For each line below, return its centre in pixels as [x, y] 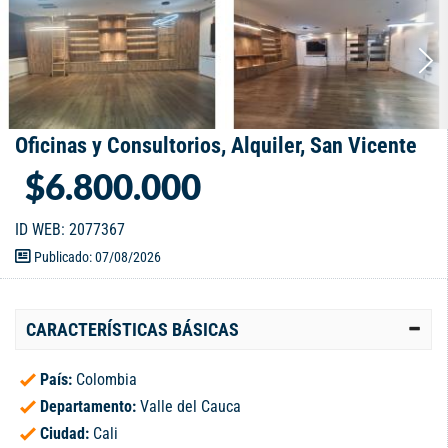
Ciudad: [66, 434]
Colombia [106, 380]
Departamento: [90, 407]
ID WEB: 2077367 [70, 230]
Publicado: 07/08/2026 [96, 257]
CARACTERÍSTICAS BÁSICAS [132, 330]
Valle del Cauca [190, 407]
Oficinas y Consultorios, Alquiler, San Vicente [216, 146]
